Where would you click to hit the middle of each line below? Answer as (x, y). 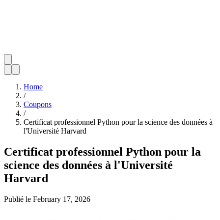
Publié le (17, 199)
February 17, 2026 (62, 199)
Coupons (38, 104)
